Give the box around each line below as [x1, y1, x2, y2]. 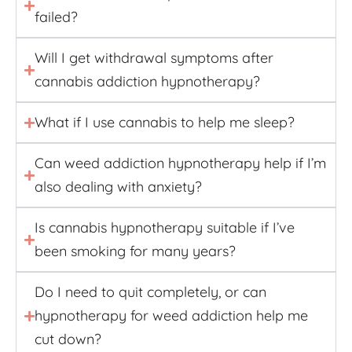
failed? [35, 8, 78, 27]
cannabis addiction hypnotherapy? [35, 72, 260, 91]
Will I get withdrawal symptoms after [35, 49, 273, 68]
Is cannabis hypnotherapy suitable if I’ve [35, 218, 295, 237]
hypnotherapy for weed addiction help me [35, 306, 308, 325]
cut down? [35, 330, 101, 349]
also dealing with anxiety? [35, 178, 202, 196]
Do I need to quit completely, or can [35, 283, 266, 302]
